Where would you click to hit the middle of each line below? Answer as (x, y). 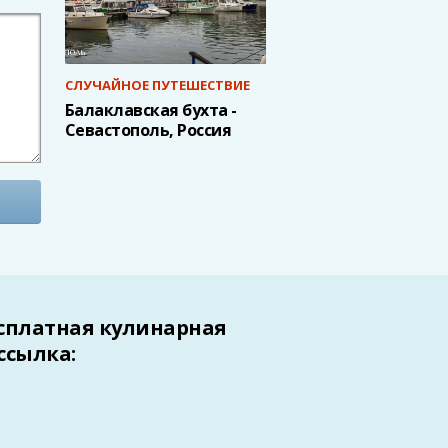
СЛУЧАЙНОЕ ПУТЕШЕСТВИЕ (157, 85)
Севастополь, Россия (148, 130)
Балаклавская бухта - (150, 110)
